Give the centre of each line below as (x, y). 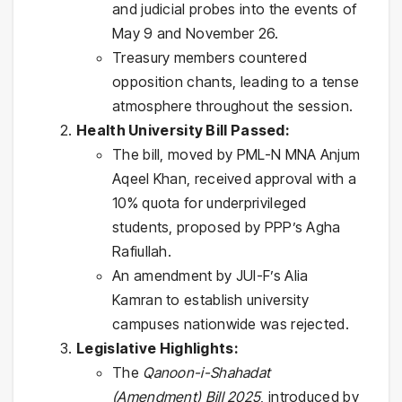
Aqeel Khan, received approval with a (234, 178)
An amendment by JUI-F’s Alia (210, 275)
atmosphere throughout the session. (233, 105)
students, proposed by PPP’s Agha (227, 227)
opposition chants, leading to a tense (236, 81)
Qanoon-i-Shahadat (207, 372)
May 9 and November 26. (196, 33)
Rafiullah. (142, 251)
